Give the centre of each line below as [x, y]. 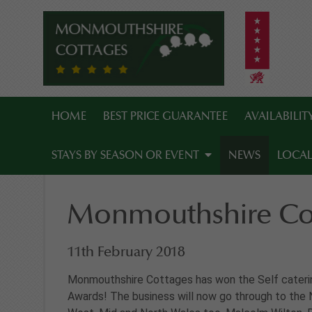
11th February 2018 [126, 252]
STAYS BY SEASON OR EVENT [125, 156]
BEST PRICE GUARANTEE [165, 117]
